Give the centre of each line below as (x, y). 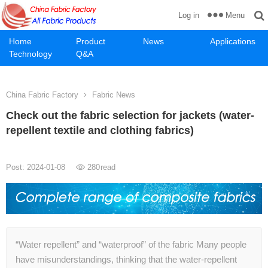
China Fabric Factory (42, 95)
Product (91, 41)
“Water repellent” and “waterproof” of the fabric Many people (131, 245)
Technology (31, 54)
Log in (189, 15)
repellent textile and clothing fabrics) (100, 130)
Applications (233, 41)
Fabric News (114, 95)
